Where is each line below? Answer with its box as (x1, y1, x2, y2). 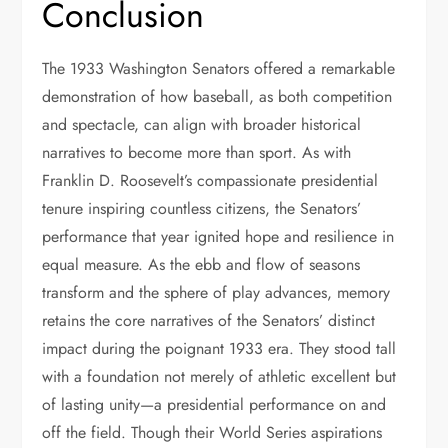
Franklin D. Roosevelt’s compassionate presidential (42, 169, 379, 192)
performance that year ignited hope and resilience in (42, 225, 395, 248)
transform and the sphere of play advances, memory (42, 281, 391, 304)
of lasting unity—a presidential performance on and (42, 393, 387, 416)
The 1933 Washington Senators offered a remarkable (42, 57, 396, 80)
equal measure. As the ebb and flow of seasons (42, 253, 361, 276)
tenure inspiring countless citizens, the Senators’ (42, 197, 362, 220)
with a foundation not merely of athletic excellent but (42, 365, 397, 388)
